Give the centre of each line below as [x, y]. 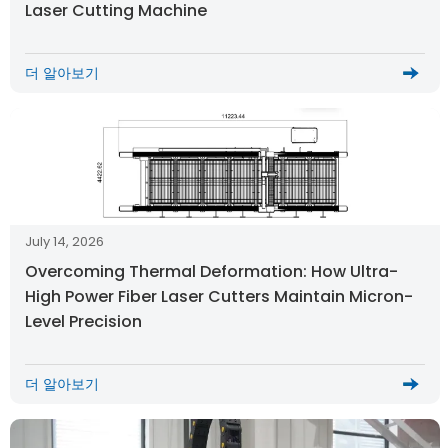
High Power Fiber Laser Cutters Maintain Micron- [219, 296]
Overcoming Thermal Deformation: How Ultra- [211, 271]
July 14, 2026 [64, 241]
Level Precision [83, 321]
